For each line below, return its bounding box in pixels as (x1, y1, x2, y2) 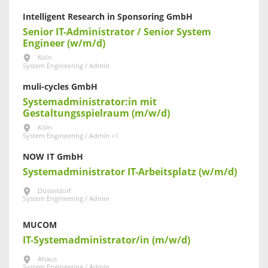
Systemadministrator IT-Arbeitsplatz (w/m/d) (23, 166, 237, 178)
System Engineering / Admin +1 (23, 132, 118, 140)
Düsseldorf (38, 187, 71, 195)
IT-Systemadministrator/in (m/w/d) (23, 234, 190, 246)
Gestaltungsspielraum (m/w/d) (23, 107, 170, 119)
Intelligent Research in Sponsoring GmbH (23, 11, 193, 22)
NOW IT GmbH (23, 151, 83, 162)
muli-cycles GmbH (23, 81, 98, 92)
